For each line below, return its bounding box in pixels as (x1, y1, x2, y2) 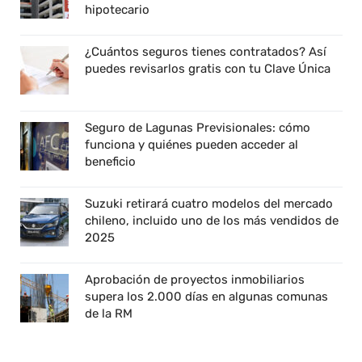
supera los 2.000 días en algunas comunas (85, 288, 328, 304)
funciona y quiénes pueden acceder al (85, 137, 298, 152)
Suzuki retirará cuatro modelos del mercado (85, 196, 333, 211)
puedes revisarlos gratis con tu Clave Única (85, 61, 330, 76)
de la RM (85, 305, 133, 321)
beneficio (85, 154, 136, 169)
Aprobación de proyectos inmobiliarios (85, 271, 305, 287)
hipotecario (85, 2, 149, 17)
